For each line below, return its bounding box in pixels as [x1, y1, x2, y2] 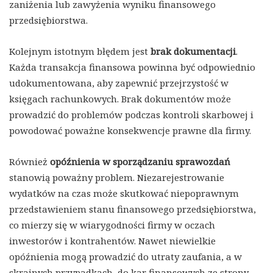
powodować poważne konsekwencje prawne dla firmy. [9, 124, 251, 137]
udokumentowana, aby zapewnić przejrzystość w [9, 77, 229, 90]
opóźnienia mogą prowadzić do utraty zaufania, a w [9, 250, 242, 263]
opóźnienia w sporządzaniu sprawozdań [50, 155, 230, 168]
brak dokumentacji [151, 45, 236, 58]
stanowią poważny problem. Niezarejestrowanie [9, 171, 224, 184]
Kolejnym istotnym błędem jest [9, 45, 151, 58]
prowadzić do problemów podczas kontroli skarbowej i [9, 108, 253, 121]
